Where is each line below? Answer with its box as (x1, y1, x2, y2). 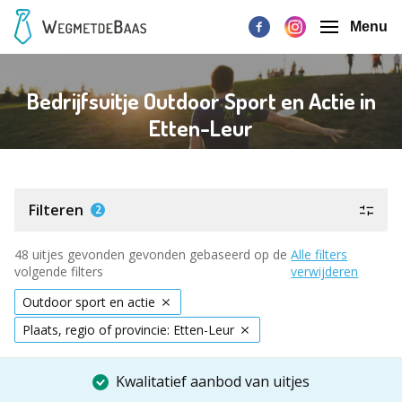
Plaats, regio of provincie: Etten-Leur (22, 321, 234, 338)
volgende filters (14, 263, 103, 280)
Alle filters (291, 246, 348, 263)
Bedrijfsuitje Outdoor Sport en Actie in (26, 86, 376, 116)
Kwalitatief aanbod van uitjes (116, 371, 310, 391)
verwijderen (291, 263, 359, 280)
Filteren (29, 200, 83, 220)
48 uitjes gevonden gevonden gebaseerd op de (14, 246, 287, 263)
